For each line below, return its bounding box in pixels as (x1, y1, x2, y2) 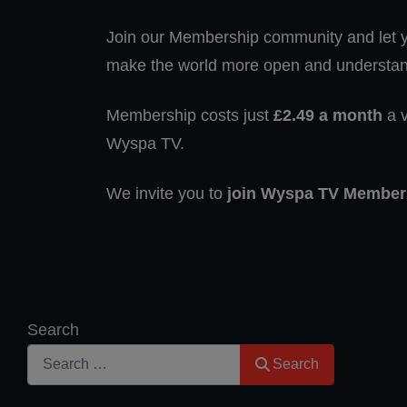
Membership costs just (106, 105, 273, 124)
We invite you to (106, 184, 227, 203)
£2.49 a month (273, 105, 382, 124)
